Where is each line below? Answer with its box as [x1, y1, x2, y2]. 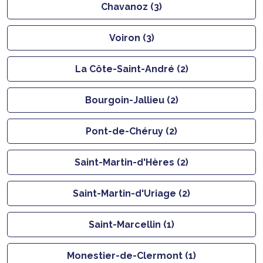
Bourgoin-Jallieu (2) [85, 94, 178, 106]
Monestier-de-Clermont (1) [67, 249, 196, 261]
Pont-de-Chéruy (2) [86, 125, 177, 137]
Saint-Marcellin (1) [89, 218, 174, 230]
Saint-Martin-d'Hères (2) [75, 156, 188, 168]
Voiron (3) [109, 32, 154, 43]
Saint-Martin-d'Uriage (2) [73, 187, 190, 199]
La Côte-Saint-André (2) [75, 63, 188, 75]
